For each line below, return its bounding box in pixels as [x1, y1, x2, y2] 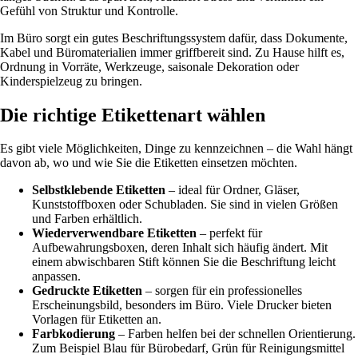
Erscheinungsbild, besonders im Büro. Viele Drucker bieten [32, 298, 332, 312]
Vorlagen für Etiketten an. [32, 312, 161, 327]
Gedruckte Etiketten [32, 284, 142, 298]
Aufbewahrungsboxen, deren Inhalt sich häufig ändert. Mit [32, 241, 328, 255]
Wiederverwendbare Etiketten [32, 226, 197, 241]
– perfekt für [197, 226, 262, 241]
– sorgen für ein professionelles [142, 284, 302, 298]
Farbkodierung [32, 327, 115, 341]
